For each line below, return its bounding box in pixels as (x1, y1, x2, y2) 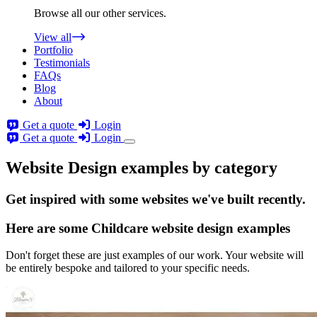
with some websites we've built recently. (76, 192, 306, 207)
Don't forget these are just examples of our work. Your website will (6, 249, 304, 262)
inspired (30, 192, 76, 207)
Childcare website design (91, 220, 234, 236)
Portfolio (34, 44, 73, 57)
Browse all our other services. (34, 7, 166, 20)
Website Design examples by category (6, 158, 277, 178)
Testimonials (34, 57, 90, 69)
